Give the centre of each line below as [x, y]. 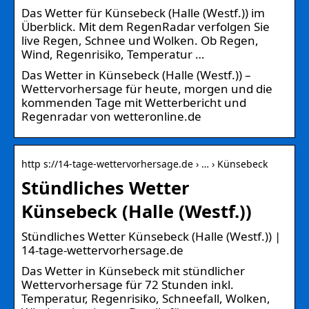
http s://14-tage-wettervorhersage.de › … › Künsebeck [144, 163]
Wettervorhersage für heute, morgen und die [147, 88]
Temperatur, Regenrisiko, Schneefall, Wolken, [146, 298]
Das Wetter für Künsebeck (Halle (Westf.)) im [143, 12]
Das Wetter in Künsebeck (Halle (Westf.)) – [136, 74]
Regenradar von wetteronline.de [111, 116]
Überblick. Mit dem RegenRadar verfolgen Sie [146, 26]
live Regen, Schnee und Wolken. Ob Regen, [140, 40]
